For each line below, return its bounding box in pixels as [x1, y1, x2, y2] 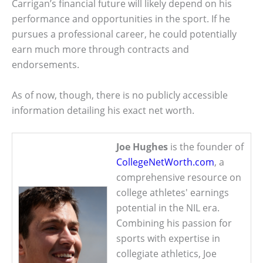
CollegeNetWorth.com [116, 156, 214, 169]
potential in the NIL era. [116, 201, 220, 215]
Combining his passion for [116, 217, 232, 230]
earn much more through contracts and [12, 43, 189, 56]
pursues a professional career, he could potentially [12, 28, 237, 41]
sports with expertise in [116, 232, 220, 245]
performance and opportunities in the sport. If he [12, 12, 230, 26]
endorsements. [12, 58, 79, 72]
